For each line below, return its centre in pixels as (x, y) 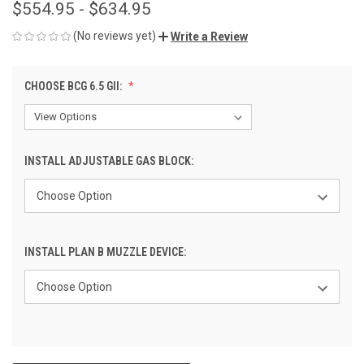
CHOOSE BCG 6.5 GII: (74, 86)
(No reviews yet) (115, 35)
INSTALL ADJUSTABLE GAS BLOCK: (110, 160)
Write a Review (209, 36)
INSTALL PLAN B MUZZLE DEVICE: (106, 251)
